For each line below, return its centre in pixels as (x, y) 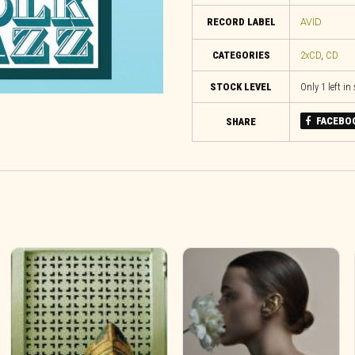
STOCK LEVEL (241, 87)
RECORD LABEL (241, 21)
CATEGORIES (241, 55)
